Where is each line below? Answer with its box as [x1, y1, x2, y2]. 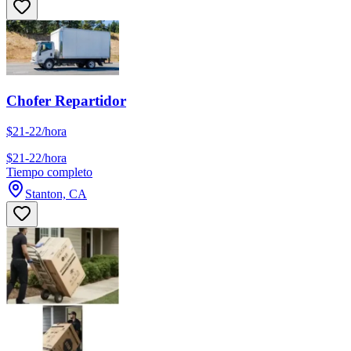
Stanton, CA [25, 187, 87, 201]
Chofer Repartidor [6, 92, 126, 110]
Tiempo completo [6, 165, 92, 179]
